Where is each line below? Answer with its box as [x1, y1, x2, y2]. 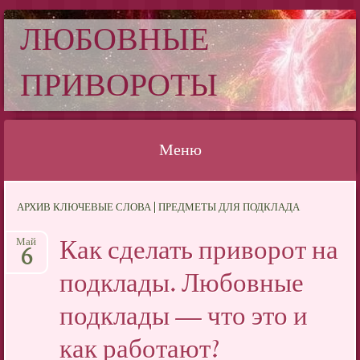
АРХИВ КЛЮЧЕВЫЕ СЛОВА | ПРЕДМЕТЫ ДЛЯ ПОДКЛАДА [17, 201, 301, 216]
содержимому [14, 231, 81, 243]
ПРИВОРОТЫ [20, 64, 218, 111]
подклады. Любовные [59, 265, 305, 305]
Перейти [14, 189, 54, 202]
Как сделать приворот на [59, 232, 339, 272]
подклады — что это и [59, 298, 309, 337]
